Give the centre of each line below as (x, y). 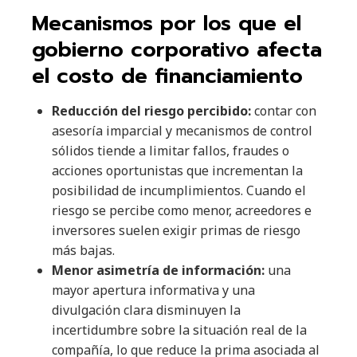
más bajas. (83, 251)
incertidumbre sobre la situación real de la (179, 330)
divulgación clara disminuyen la (146, 310)
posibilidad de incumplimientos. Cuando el (179, 191)
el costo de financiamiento (167, 76)
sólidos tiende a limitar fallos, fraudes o (171, 151)
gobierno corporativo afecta (177, 50)
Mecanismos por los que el (167, 24)
